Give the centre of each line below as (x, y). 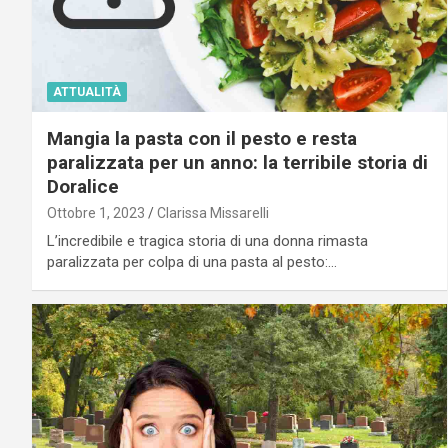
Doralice (83, 186)
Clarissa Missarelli (213, 212)
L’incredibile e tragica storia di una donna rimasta (207, 240)
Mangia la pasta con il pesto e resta (202, 138)
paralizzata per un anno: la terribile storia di (237, 162)
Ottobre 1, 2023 (96, 212)
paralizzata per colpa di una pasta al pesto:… (192, 261)
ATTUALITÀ (87, 91)
